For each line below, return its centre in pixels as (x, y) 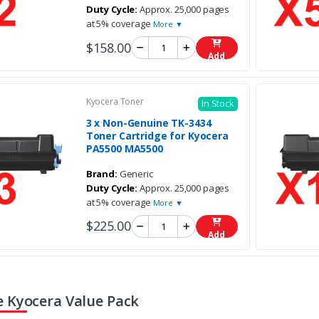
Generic (135, 173)
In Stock (218, 104)
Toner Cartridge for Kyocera (157, 135)
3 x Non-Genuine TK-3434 (148, 122)
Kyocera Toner (115, 102)
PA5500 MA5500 (124, 148)
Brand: (101, 173)
